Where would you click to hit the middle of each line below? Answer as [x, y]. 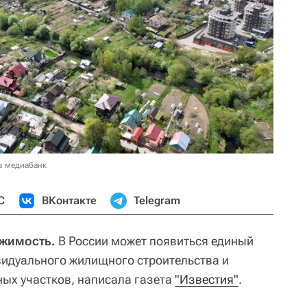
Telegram [157, 200]
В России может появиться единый [156, 241]
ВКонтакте [69, 200]
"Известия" [207, 279]
